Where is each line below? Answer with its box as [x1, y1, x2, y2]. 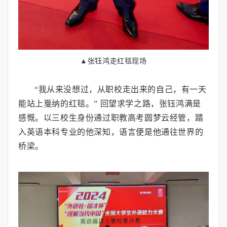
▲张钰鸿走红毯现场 [80, 57, 147, 65]
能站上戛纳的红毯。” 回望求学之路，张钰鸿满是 [18, 99, 201, 108]
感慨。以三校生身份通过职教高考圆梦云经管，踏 [18, 113, 204, 122]
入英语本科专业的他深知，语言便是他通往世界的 [18, 127, 204, 136]
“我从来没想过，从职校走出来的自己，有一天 [34, 85, 207, 94]
